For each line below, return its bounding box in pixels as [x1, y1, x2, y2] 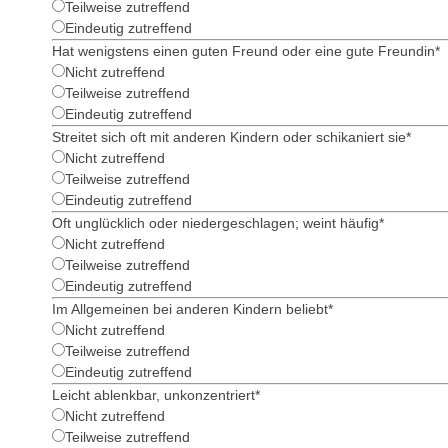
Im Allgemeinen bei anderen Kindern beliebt [52, 301, 328, 317]
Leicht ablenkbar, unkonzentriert [52, 387, 255, 403]
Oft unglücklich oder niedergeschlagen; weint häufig [52, 215, 379, 231]
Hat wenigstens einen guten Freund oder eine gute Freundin [52, 43, 435, 59]
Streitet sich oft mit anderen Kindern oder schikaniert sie [52, 129, 406, 145]
